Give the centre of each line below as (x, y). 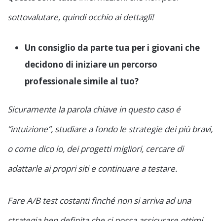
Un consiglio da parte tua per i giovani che (112, 48)
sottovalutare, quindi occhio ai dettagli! (80, 17)
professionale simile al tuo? (82, 81)
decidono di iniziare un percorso (91, 65)
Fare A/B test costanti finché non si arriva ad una (99, 201)
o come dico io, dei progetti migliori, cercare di (95, 149)
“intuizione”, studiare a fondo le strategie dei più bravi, (110, 129)
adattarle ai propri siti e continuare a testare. (92, 169)
